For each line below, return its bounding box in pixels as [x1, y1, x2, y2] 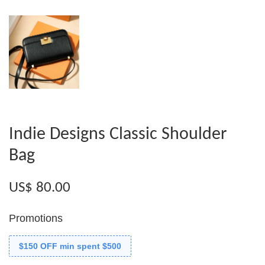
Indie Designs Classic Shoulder [9, 125, 227, 144]
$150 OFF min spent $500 [19, 241, 121, 251]
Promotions [9, 212, 63, 224]
